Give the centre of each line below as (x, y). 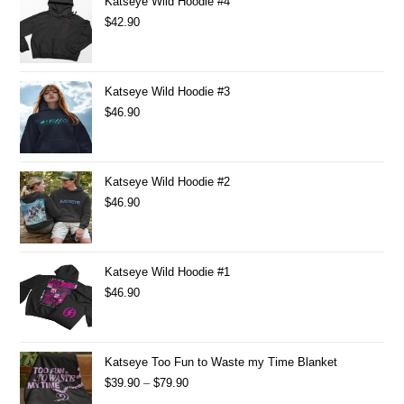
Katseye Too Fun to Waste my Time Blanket (221, 362)
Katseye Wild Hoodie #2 (168, 181)
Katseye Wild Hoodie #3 (168, 91)
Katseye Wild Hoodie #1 (168, 271)
